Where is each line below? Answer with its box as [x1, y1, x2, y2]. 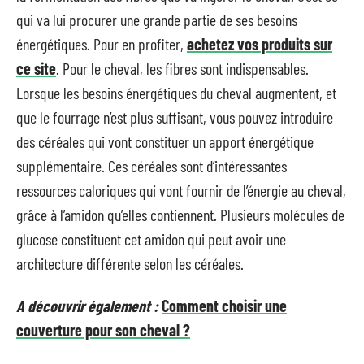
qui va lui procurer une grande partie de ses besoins [16, 9, 297, 29]
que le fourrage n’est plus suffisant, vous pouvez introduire [16, 106, 333, 127]
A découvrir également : [16, 296, 158, 315]
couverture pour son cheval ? [16, 320, 190, 340]
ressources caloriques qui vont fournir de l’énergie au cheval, [16, 180, 346, 200]
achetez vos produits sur [187, 33, 332, 54]
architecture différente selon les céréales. [16, 253, 247, 273]
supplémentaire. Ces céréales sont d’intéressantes [16, 155, 287, 175]
